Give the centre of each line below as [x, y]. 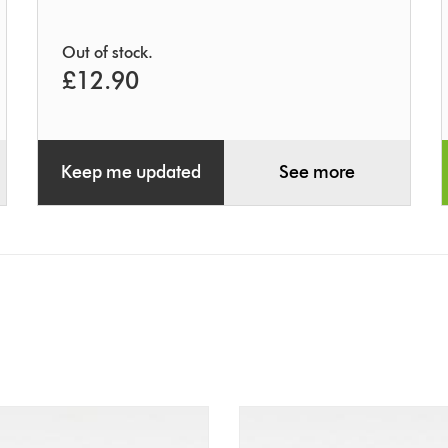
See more [316, 172]
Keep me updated [131, 172]
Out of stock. [108, 53]
